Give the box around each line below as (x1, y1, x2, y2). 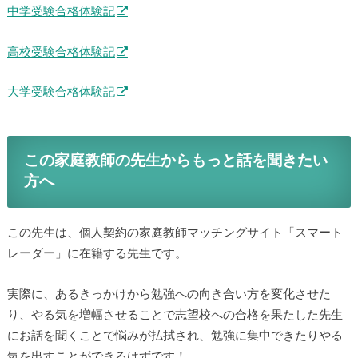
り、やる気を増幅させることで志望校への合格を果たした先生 (6, 308, 343, 321)
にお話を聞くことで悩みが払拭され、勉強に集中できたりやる (6, 329, 343, 342)
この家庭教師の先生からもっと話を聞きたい (24, 153, 328, 169)
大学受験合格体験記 (6, 86, 115, 99)
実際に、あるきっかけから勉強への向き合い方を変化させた (6, 288, 331, 300)
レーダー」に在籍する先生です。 (6, 248, 187, 261)
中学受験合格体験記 (6, 6, 115, 18)
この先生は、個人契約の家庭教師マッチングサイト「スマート (6, 227, 343, 240)
